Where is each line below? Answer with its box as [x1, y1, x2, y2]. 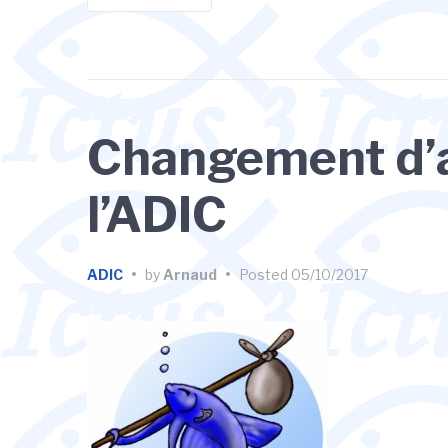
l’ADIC [87, 186, 227, 244]
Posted [239, 266, 291, 283]
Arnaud [163, 266, 217, 283]
